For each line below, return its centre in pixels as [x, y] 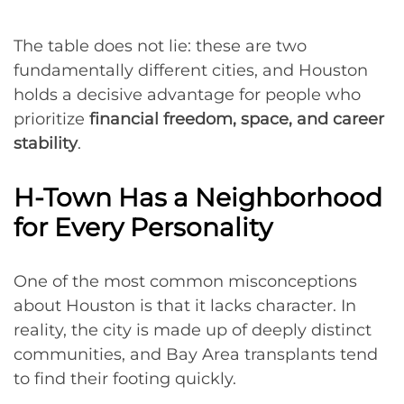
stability [46, 143]
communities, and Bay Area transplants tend [196, 354]
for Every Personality [143, 227]
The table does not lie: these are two [160, 46]
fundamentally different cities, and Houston [191, 70]
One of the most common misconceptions [185, 281]
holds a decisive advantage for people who [187, 95]
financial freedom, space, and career [237, 119]
